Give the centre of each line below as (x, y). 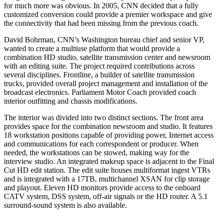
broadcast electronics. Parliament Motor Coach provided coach (100, 92)
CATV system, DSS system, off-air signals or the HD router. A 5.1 (106, 196)
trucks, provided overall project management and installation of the (106, 83)
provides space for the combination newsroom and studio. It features (108, 126)
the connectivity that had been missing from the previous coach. (101, 23)
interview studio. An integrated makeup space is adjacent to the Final (109, 161)
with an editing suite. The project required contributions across (99, 66)
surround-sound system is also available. (65, 205)
